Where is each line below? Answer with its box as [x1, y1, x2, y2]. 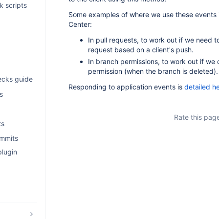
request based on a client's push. [88, 45, 194, 54]
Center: [68, 20, 92, 28]
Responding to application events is [68, 83, 184, 91]
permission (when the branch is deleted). [88, 67, 218, 75]
